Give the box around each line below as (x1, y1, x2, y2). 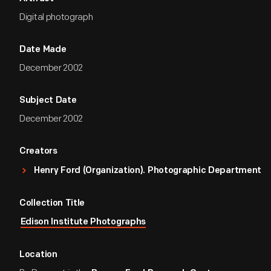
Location (19, 250, 57, 260)
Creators (19, 147, 57, 156)
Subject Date (19, 96, 77, 105)
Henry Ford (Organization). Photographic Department (34, 166, 261, 175)
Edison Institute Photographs (20, 218, 146, 227)
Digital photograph (19, 11, 93, 23)
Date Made (19, 45, 67, 54)
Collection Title (19, 199, 85, 208)
